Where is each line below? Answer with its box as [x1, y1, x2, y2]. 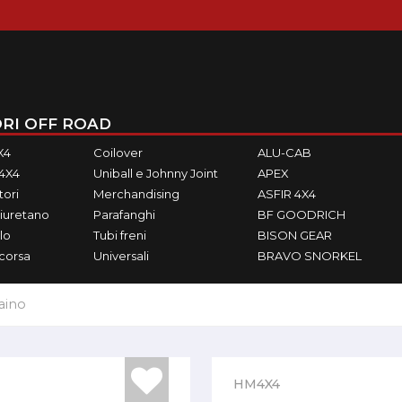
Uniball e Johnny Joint [92, 165, 218, 180]
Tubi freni [92, 227, 146, 242]
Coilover [92, 144, 143, 160]
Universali [92, 248, 149, 263]
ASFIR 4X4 [258, 186, 317, 201]
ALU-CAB [258, 144, 312, 160]
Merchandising [92, 186, 179, 201]
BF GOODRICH [258, 206, 346, 222]
